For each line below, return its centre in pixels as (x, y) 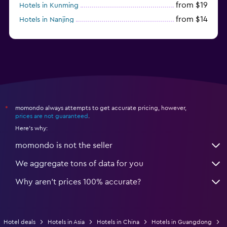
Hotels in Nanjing (47, 20)
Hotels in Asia (66, 222)
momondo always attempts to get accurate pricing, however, (101, 108)
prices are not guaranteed (52, 116)
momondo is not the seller (64, 145)
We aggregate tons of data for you (79, 163)
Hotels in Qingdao (49, 34)
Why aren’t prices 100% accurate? (78, 182)
